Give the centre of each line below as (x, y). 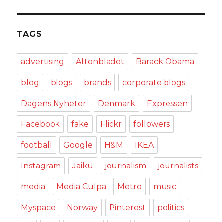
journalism (126, 166)
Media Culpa (82, 186)
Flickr (111, 124)
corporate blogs (154, 82)
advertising (43, 61)
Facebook (41, 124)
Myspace (38, 207)
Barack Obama (165, 61)
